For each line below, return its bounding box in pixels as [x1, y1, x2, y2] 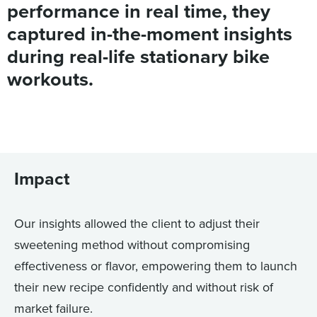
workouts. [7, 67, 93, 91]
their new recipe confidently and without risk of [14, 279, 273, 295]
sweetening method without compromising [14, 236, 250, 253]
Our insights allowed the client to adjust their [14, 215, 260, 231]
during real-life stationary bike [7, 45, 270, 69]
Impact [14, 168, 70, 190]
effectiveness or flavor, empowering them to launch [14, 258, 297, 274]
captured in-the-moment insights [7, 22, 292, 46]
